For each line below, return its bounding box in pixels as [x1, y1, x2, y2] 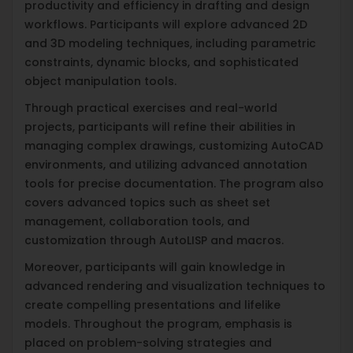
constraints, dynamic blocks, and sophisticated [24, 54, 299, 70]
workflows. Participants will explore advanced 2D [24, 16, 307, 32]
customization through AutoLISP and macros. [24, 232, 284, 248]
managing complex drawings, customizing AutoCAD [24, 137, 323, 154]
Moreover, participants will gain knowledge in [24, 258, 285, 275]
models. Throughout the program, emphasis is [24, 315, 292, 332]
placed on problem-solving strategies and [24, 334, 272, 351]
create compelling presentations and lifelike [24, 296, 281, 313]
